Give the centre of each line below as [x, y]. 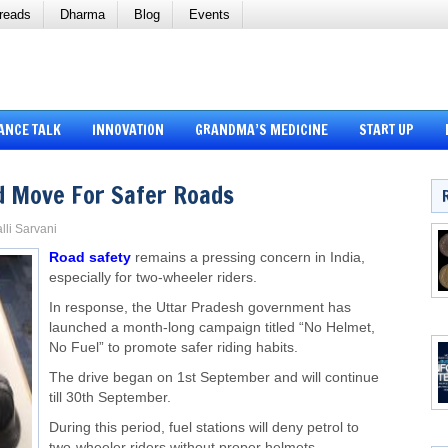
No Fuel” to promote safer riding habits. [173, 348]
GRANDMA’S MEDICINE [261, 130]
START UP [386, 130]
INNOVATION [127, 130]
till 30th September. [110, 398]
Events [209, 14]
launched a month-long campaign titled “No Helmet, [212, 328]
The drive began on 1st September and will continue [214, 378]
